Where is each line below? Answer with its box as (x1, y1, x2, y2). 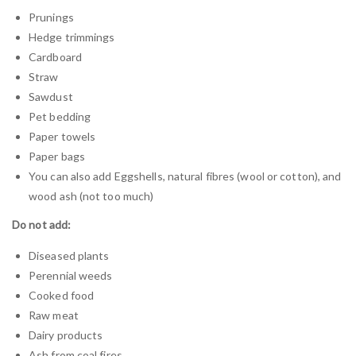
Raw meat (29, 308, 79, 323)
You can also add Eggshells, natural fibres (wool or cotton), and (29, 168, 342, 183)
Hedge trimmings (29, 29, 115, 44)
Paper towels (29, 129, 96, 143)
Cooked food (29, 288, 95, 303)
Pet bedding (29, 109, 91, 123)
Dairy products (29, 328, 103, 342)
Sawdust (29, 89, 73, 103)
